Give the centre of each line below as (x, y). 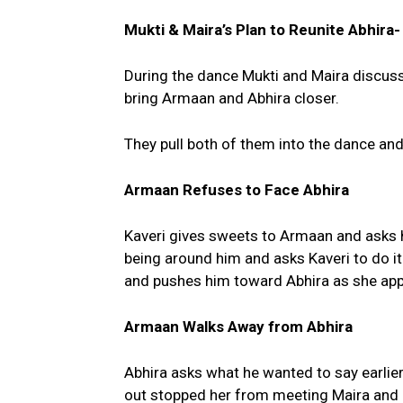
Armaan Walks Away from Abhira (240, 327)
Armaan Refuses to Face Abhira (237, 190)
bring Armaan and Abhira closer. (232, 99)
